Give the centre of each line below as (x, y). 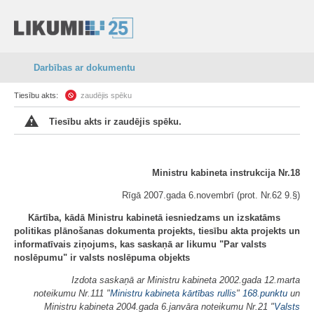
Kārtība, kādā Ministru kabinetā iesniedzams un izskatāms (154, 218)
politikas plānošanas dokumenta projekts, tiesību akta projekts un (157, 231)
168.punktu (265, 293)
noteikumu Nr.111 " (72, 293)
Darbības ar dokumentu (84, 68)
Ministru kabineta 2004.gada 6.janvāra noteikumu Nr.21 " (159, 307)
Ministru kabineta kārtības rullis (173, 293)
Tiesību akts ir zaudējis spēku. (115, 122)
